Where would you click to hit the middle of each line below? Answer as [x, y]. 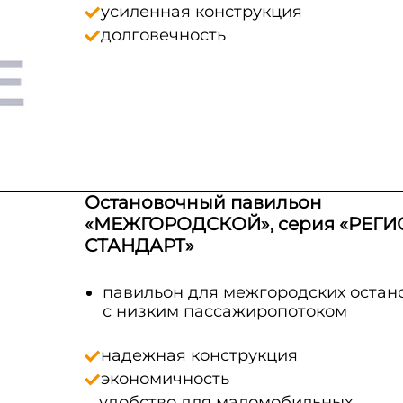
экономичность [165, 379]
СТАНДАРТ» [139, 246]
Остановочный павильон [203, 202]
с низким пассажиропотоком [224, 311]
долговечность [163, 35]
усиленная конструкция [201, 12]
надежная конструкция [199, 355]
